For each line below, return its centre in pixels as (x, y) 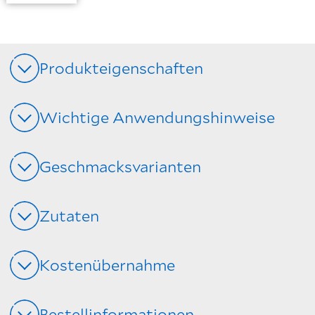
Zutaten (69, 216)
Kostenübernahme (107, 265)
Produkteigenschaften (121, 68)
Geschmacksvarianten (120, 167)
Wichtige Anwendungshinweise (157, 117)
